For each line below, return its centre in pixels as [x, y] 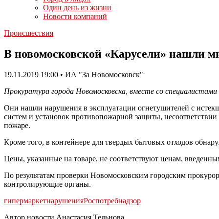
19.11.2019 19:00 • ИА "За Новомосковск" [74, 74]
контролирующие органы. [47, 184]
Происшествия [29, 33]
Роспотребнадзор [112, 200]
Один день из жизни [77, 8]
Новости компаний [75, 16]
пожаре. [17, 125]
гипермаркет [25, 200]
